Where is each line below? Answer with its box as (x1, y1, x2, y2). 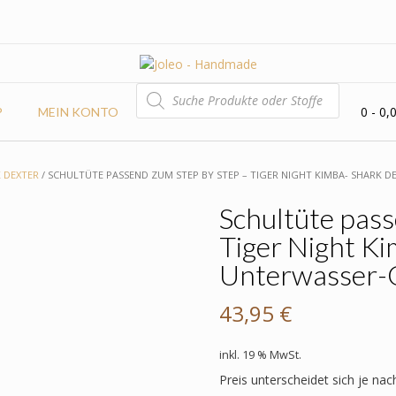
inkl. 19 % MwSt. (218, 346, 301, 362)
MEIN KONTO (38, 103, 118, 119)
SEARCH (135, 91, 182, 109)
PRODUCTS (135, 79, 202, 96)
